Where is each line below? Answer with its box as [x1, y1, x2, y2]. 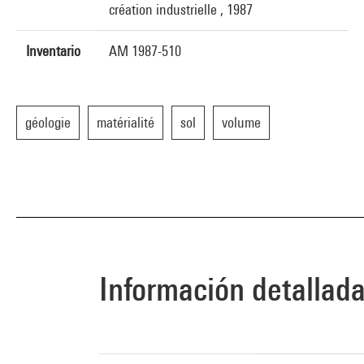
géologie [25, 114, 71, 131]
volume [222, 114, 261, 131]
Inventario [26, 42, 80, 59]
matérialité [97, 114, 154, 131]
